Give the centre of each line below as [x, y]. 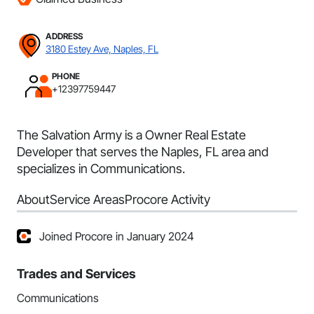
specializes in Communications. [101, 169]
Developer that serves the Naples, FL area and [143, 152]
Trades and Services [76, 274]
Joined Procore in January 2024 [117, 236]
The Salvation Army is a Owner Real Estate [131, 135]
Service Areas [87, 199]
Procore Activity [168, 199]
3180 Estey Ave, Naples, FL [102, 49]
